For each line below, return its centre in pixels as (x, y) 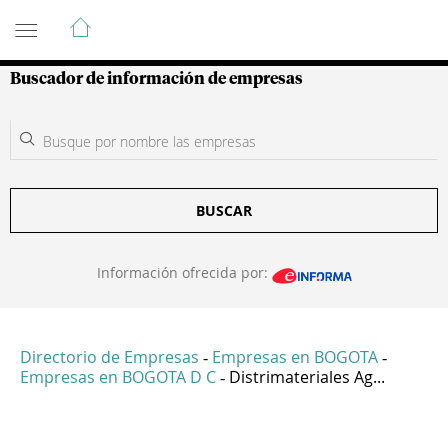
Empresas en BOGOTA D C (118, 377)
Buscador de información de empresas (156, 79)
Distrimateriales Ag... (307, 377)
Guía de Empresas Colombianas (189, 19)
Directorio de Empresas (109, 357)
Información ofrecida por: (184, 272)
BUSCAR (224, 210)
